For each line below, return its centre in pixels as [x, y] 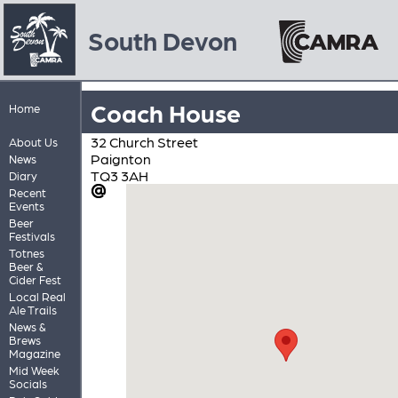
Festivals [32, 235]
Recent [27, 192]
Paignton [120, 158]
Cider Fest [35, 279]
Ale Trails [32, 309]
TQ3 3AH [119, 175]
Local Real [37, 296]
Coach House [165, 111]
